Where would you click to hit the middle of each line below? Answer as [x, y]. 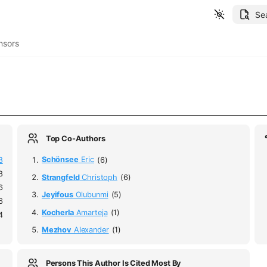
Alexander [90, 230]
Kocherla [58, 212]
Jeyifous [57, 195]
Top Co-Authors [75, 138]
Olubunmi [91, 195]
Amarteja [91, 212]
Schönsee [60, 160]
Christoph [98, 178]
